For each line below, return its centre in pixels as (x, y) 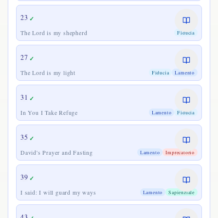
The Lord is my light (48, 73)
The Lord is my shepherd (54, 33)
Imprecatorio (180, 152)
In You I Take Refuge (49, 112)
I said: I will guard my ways (58, 192)
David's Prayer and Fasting (57, 152)
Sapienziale (182, 192)
